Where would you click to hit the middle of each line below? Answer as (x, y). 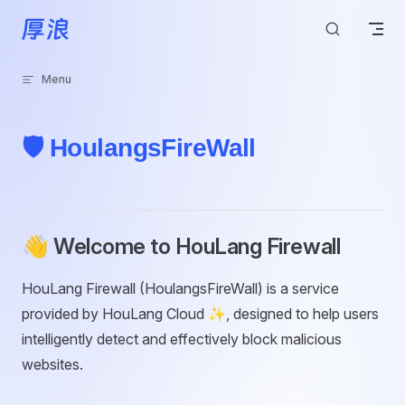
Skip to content (64, 25)
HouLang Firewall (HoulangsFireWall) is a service (180, 288)
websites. (52, 364)
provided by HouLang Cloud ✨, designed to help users (200, 314)
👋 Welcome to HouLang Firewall (181, 246)
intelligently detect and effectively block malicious (182, 339)
